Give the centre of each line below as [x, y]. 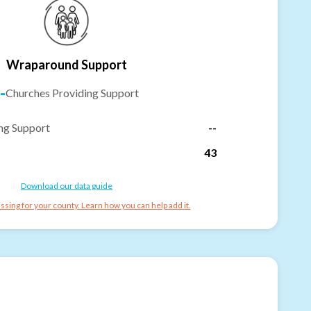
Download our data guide [67, 185]
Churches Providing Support [72, 92]
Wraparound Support [67, 64]
